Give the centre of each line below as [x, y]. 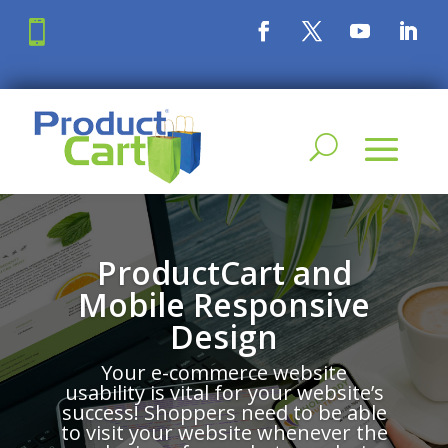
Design [224, 337]
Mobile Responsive [224, 305]
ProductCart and [224, 273]
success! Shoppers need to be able [224, 413]
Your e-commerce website [224, 373]
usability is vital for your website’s [224, 393]
